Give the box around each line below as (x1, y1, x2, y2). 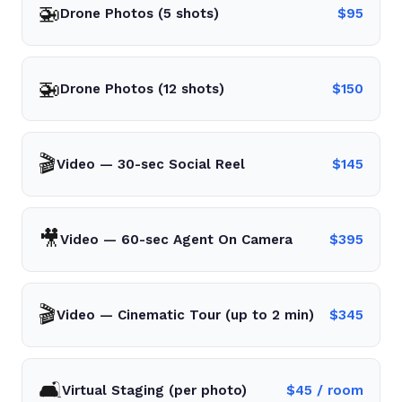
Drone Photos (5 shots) (60, 5, 219, 22)
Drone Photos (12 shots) (60, 81, 224, 97)
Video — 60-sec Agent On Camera (60, 232, 293, 248)
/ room (312, 382, 363, 398)
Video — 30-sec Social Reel (57, 156, 245, 172)
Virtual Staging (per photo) (62, 382, 247, 398)
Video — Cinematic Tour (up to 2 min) (57, 307, 314, 323)
